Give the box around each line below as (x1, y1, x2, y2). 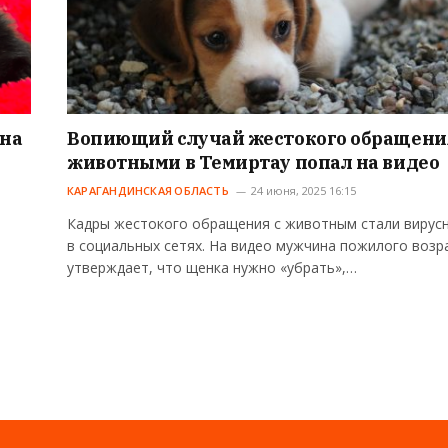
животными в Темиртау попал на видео (67, 151, 440, 175)
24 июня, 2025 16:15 (250, 183, 356, 199)
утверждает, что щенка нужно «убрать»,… (67, 258, 357, 278)
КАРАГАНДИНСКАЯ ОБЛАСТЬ (67, 183, 229, 199)
